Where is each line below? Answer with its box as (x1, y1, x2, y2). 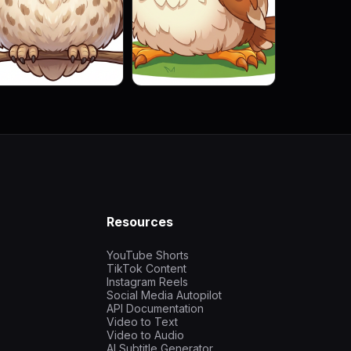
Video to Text (107, 315, 178, 328)
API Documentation (107, 302, 204, 315)
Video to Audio (107, 328, 184, 342)
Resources (107, 214, 173, 230)
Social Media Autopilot (107, 288, 222, 302)
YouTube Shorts (107, 248, 189, 262)
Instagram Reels (107, 275, 188, 288)
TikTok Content (107, 262, 186, 275)
